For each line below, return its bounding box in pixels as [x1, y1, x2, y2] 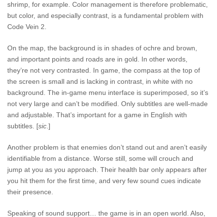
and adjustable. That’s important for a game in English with [7, 110, 187, 119]
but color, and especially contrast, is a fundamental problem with [7, 11, 203, 19]
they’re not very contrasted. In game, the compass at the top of [7, 66, 200, 74]
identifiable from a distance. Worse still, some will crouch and [7, 154, 193, 162]
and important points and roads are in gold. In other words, [7, 55, 187, 63]
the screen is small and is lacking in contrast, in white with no [7, 77, 193, 85]
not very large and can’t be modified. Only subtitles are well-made [7, 99, 208, 108]
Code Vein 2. [7, 22, 46, 31]
